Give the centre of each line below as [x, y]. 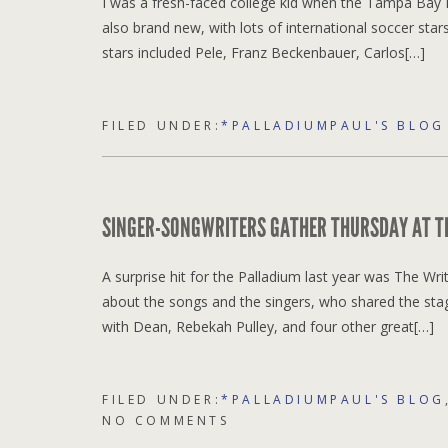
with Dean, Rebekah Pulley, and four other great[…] [268, 326]
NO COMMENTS [166, 420]
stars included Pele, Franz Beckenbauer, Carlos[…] [263, 52]
